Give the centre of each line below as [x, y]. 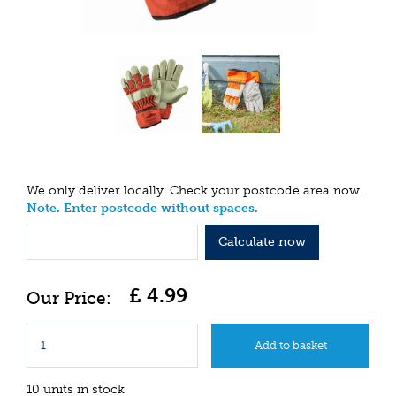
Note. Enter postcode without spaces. [142, 209]
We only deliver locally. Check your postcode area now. [194, 191]
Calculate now [262, 241]
